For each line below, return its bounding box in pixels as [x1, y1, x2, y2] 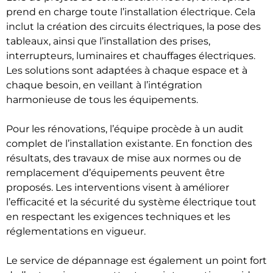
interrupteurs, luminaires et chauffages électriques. [6, 50, 255, 62]
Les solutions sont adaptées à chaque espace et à [6, 65, 247, 76]
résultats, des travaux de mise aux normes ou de [6, 152, 241, 164]
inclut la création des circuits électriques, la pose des [6, 21, 261, 32]
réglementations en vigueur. [6, 225, 146, 237]
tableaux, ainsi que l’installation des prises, [6, 35, 210, 47]
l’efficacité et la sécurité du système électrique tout [6, 196, 257, 208]
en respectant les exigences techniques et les [6, 211, 230, 222]
